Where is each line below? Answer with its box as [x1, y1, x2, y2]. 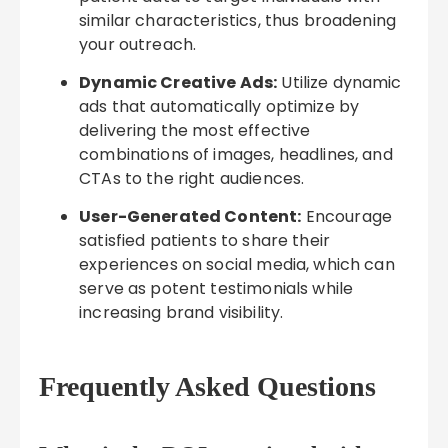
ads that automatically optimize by [79, 95, 360, 118]
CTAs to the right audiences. [79, 167, 305, 190]
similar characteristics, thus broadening [79, 9, 397, 32]
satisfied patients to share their [79, 229, 331, 252]
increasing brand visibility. [79, 301, 284, 324]
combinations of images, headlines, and [79, 143, 393, 166]
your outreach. [79, 33, 197, 56]
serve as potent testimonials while [79, 277, 354, 300]
